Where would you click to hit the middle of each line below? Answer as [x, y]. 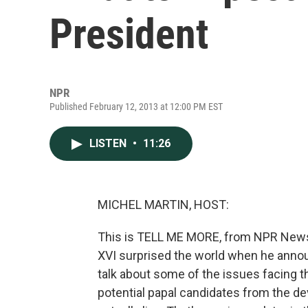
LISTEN [109, 143]
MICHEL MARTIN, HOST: [163, 205]
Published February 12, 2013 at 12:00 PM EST [136, 107]
